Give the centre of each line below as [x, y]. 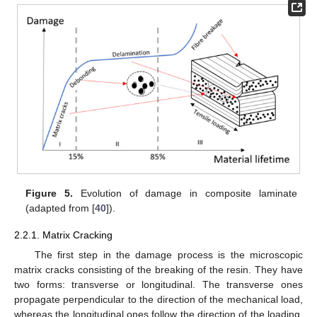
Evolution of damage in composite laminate [185, 194]
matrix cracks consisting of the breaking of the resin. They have [158, 269]
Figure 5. [50, 194]
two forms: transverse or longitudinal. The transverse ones [158, 284]
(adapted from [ [60, 208]
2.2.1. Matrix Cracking [63, 235]
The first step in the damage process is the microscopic [168, 254]
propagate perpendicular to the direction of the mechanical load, [158, 299]
